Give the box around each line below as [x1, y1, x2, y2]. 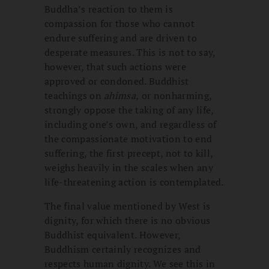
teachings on [44, 88, 104, 102]
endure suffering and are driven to [44, 31, 197, 44]
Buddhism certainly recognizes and [44, 242, 201, 256]
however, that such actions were [44, 59, 186, 73]
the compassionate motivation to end [44, 131, 213, 145]
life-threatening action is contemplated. [44, 175, 224, 189]
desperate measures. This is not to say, [44, 45, 216, 59]
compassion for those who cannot [44, 16, 195, 30]
